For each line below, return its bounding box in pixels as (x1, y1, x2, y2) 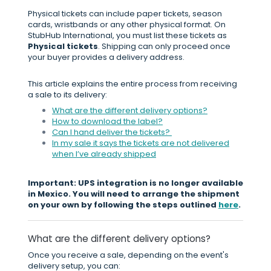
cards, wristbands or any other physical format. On (28, 19, 226, 30)
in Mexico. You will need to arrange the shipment (28, 188, 240, 200)
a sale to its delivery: (28, 89, 107, 100)
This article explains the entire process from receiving (28, 78, 237, 90)
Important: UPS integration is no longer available (28, 177, 243, 189)
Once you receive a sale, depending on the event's (28, 249, 229, 261)
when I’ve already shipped (52, 148, 156, 160)
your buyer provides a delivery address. (28, 51, 186, 63)
